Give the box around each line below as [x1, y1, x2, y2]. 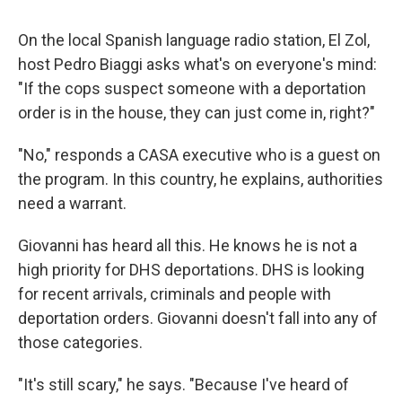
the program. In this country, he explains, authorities [18, 170, 383, 188]
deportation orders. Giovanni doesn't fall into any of [18, 309, 378, 328]
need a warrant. [18, 194, 127, 213]
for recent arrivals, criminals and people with [18, 284, 331, 303]
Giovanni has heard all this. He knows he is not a [18, 236, 357, 255]
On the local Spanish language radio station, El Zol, [18, 31, 370, 49]
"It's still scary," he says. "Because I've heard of [18, 375, 349, 394]
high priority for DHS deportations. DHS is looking [18, 260, 364, 279]
